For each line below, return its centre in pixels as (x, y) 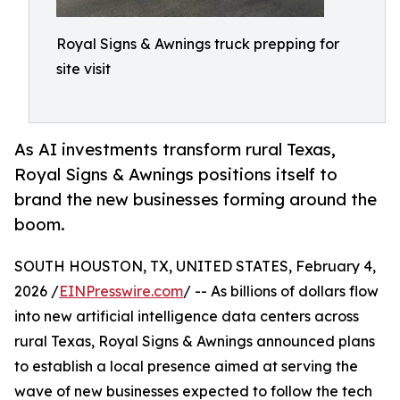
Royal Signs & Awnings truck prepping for (198, 44)
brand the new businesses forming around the (196, 200)
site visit (83, 69)
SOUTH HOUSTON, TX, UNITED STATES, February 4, (195, 267)
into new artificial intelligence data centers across (187, 317)
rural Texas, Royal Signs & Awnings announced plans (195, 342)
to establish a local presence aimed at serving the (186, 367)
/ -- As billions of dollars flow (281, 292)
